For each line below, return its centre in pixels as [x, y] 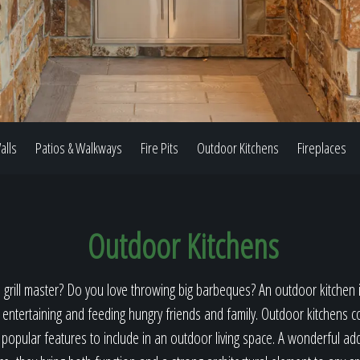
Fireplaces [322, 148]
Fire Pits [160, 148]
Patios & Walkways [79, 148]
